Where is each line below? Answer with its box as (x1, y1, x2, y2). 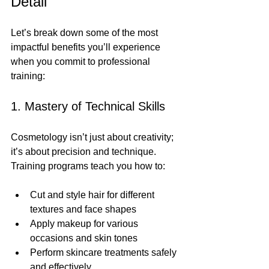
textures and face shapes (30, 204, 136, 215)
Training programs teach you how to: (11, 161, 165, 172)
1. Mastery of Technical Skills (11, 100, 165, 113)
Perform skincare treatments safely (30, 247, 179, 258)
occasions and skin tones (30, 233, 138, 244)
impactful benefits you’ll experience (11, 42, 163, 53)
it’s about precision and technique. (11, 147, 159, 157)
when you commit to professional (11, 56, 153, 67)
